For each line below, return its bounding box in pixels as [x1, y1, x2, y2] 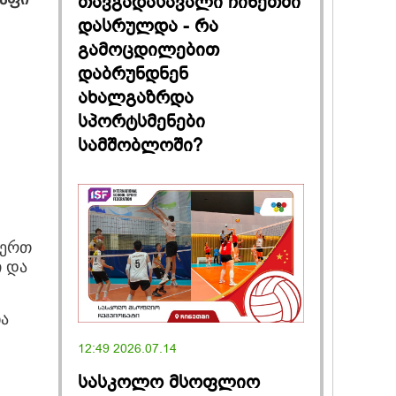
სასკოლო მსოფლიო [78, 369, 260, 394]
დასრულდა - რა [78, 13, 218, 38]
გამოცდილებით [78, 37, 219, 62]
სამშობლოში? [78, 133, 202, 157]
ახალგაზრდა [78, 85, 194, 110]
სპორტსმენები [78, 109, 205, 133]
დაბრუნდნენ [78, 61, 188, 86]
